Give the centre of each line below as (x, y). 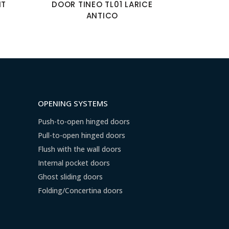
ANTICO (102, 16)
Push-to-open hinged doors (84, 121)
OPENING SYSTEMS (73, 103)
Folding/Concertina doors (80, 190)
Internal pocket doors (74, 163)
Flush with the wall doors (79, 149)
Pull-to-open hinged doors (81, 135)
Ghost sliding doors (70, 177)
